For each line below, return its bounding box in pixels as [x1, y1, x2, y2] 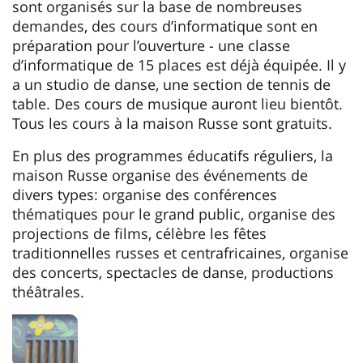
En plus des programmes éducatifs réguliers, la [12, 146, 333, 166]
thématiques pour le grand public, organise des [12, 204, 335, 224]
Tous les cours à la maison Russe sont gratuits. [12, 113, 332, 134]
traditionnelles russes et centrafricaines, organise [12, 243, 348, 263]
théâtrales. [12, 282, 84, 302]
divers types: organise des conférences [12, 185, 277, 205]
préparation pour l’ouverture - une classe [12, 36, 290, 56]
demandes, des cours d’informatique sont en [12, 16, 318, 36]
